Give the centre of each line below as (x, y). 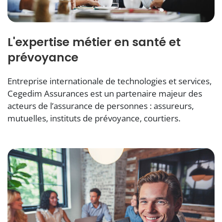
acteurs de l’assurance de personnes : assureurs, (101, 106)
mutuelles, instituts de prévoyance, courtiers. (94, 118)
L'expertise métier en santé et (94, 42)
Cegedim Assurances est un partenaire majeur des (105, 93)
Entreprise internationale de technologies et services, (110, 81)
